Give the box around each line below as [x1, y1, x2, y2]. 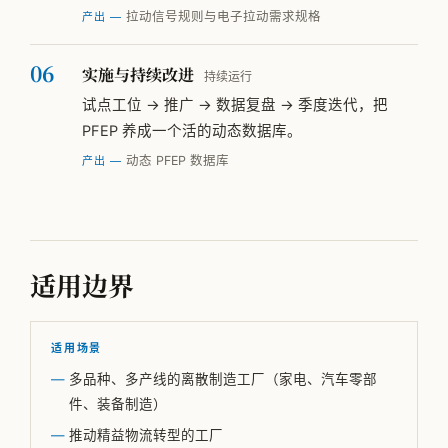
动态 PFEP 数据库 [121, 153, 229, 169]
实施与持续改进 [82, 63, 194, 87]
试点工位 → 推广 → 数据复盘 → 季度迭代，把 [82, 96, 388, 115]
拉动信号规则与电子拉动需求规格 [121, 9, 321, 25]
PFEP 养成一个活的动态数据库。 [82, 122, 302, 141]
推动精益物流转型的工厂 [69, 427, 223, 444]
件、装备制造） [69, 396, 167, 413]
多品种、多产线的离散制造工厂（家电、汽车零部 [69, 371, 377, 388]
